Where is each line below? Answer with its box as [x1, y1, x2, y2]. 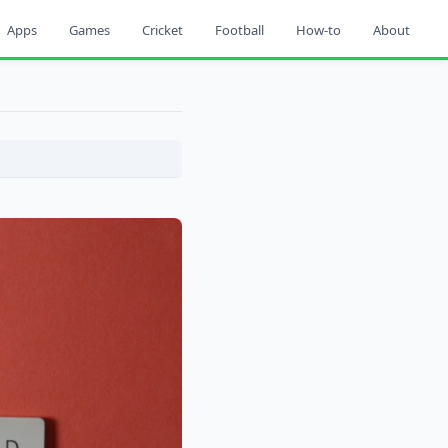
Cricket [142, 20, 183, 39]
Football [215, 20, 264, 39]
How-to [296, 20, 341, 39]
